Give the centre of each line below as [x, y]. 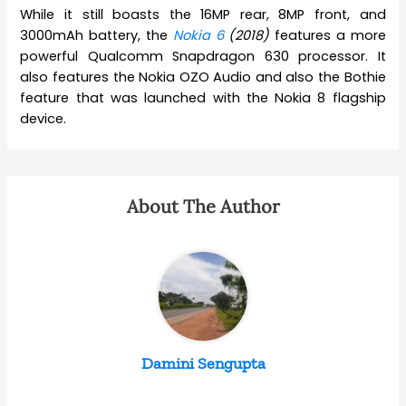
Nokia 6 [198, 36]
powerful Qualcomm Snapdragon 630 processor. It [203, 57]
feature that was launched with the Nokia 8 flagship [203, 98]
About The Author [203, 207]
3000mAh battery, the [97, 36]
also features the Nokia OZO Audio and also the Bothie [203, 77]
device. [43, 119]
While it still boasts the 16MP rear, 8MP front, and [203, 15]
